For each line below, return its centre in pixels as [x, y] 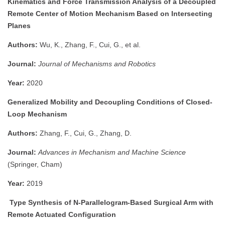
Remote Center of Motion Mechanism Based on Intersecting [110, 13]
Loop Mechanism [37, 114]
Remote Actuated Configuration [62, 214]
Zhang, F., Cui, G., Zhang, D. [85, 133]
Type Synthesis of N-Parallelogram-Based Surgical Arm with [110, 202]
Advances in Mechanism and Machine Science [112, 152]
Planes [19, 25]
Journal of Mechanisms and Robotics [97, 64]
